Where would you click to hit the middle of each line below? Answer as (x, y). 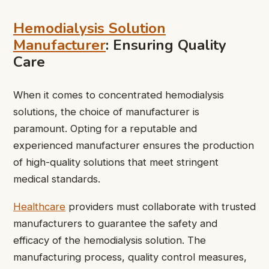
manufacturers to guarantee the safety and (115, 224)
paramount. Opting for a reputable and (105, 128)
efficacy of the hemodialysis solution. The (110, 240)
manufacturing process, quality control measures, (130, 257)
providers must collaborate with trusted (161, 207)
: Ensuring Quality (166, 45)
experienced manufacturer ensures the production (134, 145)
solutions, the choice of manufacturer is (106, 111)
